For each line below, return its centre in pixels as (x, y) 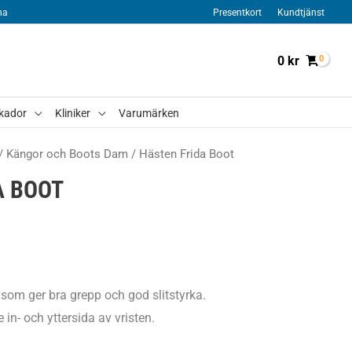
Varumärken (149, 113)
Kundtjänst (301, 13)
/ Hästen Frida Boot (181, 154)
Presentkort (237, 13)
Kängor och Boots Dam (67, 154)
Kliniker (73, 113)
